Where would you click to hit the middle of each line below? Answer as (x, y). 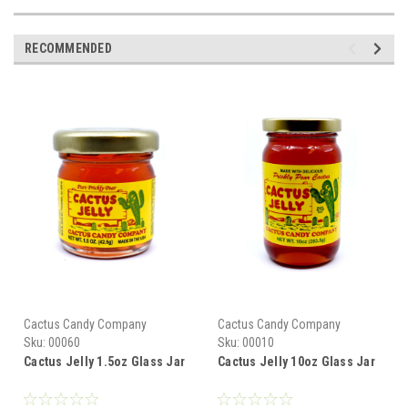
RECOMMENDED (68, 48)
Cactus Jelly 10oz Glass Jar (296, 361)
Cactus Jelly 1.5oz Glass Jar (104, 361)
